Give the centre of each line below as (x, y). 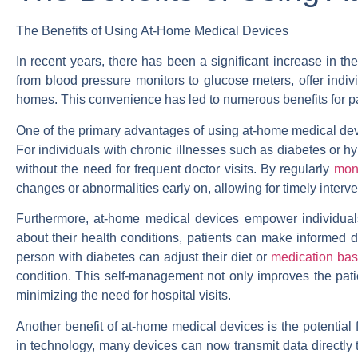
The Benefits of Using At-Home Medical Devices (152, 31)
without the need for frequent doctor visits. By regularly (175, 169)
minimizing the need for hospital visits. (123, 296)
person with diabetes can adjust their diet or (143, 257)
